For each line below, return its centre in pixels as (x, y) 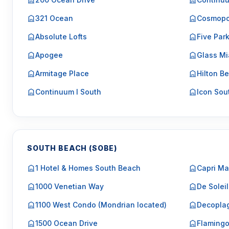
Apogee (49, 55)
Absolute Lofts (61, 37)
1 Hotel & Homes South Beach (88, 168)
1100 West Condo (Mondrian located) (101, 205)
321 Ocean (54, 18)
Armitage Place (62, 73)
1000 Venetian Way (70, 186)
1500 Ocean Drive (66, 223)
